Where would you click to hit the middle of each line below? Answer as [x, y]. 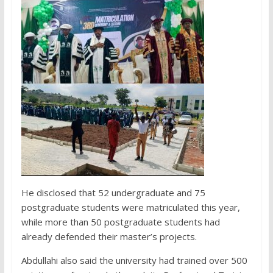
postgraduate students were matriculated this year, [130, 207]
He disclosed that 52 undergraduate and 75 [113, 192]
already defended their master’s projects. [109, 236]
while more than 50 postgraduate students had [120, 222]
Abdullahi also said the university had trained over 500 [134, 260]
